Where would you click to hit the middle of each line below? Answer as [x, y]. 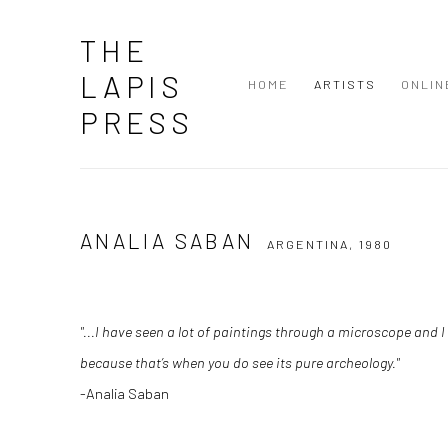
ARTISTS [345, 84]
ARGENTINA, [312, 244]
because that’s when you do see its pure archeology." [239, 362]
